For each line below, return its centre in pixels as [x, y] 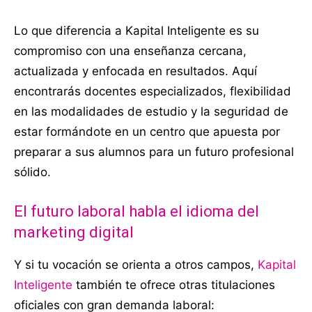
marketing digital [74, 232]
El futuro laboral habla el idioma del [136, 211]
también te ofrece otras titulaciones [174, 284]
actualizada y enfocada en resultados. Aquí [135, 71]
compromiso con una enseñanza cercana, [130, 50]
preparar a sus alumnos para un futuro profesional [154, 151]
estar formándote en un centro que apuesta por [147, 131]
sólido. [32, 172]
